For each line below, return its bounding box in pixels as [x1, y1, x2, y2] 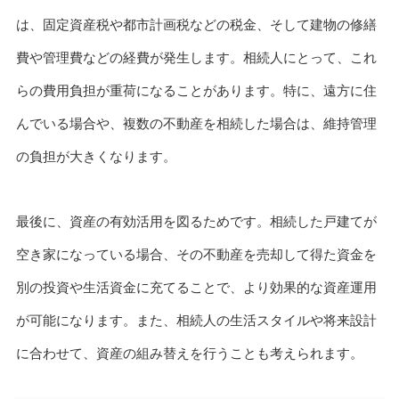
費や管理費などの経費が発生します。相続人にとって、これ [15, 50, 377, 66]
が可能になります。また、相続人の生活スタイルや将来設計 [15, 312, 377, 328]
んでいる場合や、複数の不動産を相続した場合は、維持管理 [15, 116, 377, 132]
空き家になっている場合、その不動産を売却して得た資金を [15, 246, 377, 262]
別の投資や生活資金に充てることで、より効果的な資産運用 [15, 279, 377, 295]
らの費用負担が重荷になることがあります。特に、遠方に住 [15, 83, 377, 99]
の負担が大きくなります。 [15, 149, 176, 165]
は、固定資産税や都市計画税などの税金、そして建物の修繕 [15, 17, 377, 33]
